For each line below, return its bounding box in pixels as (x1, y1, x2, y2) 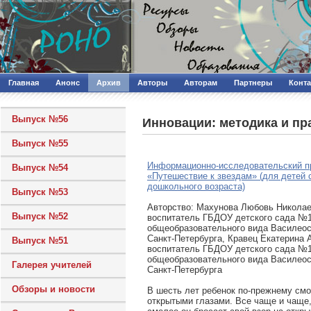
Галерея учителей (12, 260, 92, 270)
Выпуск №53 (12, 187, 68, 197)
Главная (8, 78, 39, 87)
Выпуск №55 (12, 138, 68, 149)
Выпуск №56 (12, 114, 68, 124)
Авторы (137, 78, 167, 87)
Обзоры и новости (12, 284, 95, 294)
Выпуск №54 (12, 162, 68, 173)
